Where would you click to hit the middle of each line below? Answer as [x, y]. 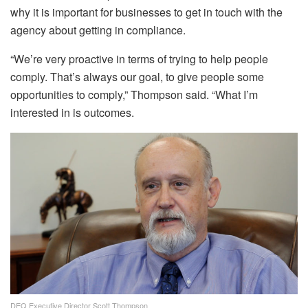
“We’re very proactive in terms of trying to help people [139, 59]
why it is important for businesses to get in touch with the [146, 12]
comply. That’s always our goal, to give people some [137, 77]
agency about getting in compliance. [98, 30]
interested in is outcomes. [72, 113]
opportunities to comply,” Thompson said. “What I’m [134, 95]
